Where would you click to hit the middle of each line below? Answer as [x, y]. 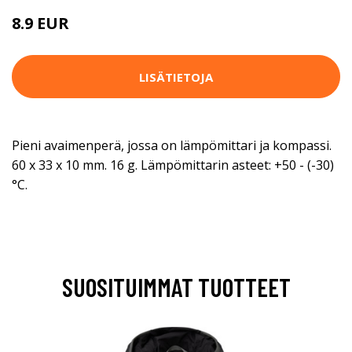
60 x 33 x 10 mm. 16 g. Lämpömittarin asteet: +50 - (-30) [173, 165]
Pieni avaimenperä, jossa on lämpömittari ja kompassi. [172, 146]
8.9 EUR [40, 24]
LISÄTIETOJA [176, 77]
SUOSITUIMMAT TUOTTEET [176, 287]
